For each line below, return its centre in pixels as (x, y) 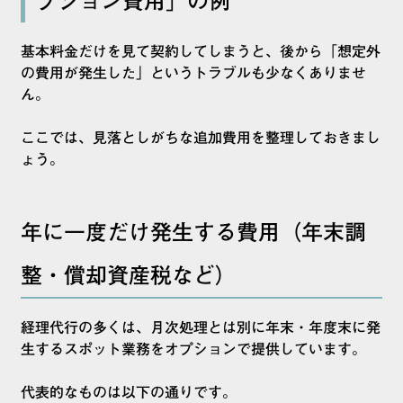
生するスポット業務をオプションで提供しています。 (193, 349)
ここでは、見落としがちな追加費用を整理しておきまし (201, 138)
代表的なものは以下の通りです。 (129, 393)
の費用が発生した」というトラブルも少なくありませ (193, 73)
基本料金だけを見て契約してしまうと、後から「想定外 (201, 52)
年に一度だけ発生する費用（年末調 (193, 233)
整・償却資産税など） (129, 276)
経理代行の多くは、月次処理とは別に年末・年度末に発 (201, 328)
